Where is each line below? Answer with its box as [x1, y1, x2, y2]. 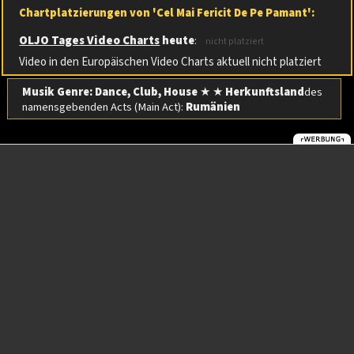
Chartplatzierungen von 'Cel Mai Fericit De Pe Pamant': [19, 4, 315, 21]
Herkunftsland [224, 83, 304, 100]
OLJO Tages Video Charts [19, 32, 160, 49]
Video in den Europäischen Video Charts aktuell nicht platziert [19, 53, 322, 70]
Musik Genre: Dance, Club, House [21, 83, 198, 100]
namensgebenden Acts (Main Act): [21, 98, 186, 115]
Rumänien [185, 98, 240, 115]
